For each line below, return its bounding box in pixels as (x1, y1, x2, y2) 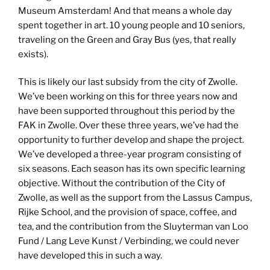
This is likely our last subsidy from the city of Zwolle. (18, 77, 237, 88)
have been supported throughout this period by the (18, 105, 235, 117)
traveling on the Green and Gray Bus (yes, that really (18, 34, 236, 45)
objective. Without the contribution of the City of (18, 178, 225, 189)
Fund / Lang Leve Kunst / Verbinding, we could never (18, 236, 239, 247)
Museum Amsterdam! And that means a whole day (18, 5, 232, 16)
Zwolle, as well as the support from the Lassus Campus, (18, 192, 252, 204)
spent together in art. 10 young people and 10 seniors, (18, 19, 245, 31)
